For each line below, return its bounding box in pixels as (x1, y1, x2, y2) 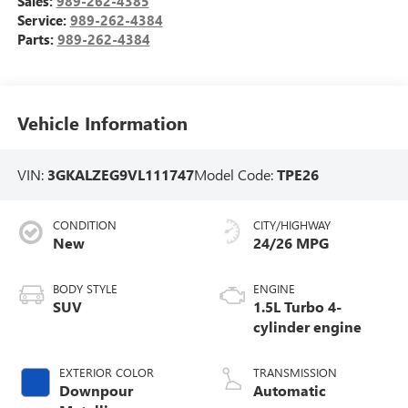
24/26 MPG (253, 233, 329, 253)
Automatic (253, 381, 326, 401)
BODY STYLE (52, 280, 117, 297)
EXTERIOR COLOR (58, 364, 154, 381)
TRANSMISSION (253, 364, 337, 381)
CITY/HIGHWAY (253, 217, 331, 233)
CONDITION (52, 217, 117, 233)
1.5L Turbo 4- (253, 297, 342, 317)
